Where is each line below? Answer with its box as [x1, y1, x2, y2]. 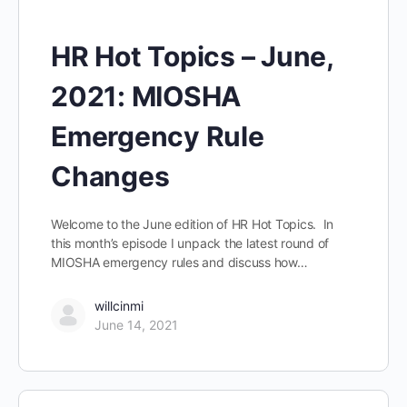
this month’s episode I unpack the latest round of [51, 235, 330, 252]
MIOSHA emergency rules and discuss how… [51, 254, 308, 271]
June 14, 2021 [94, 317, 178, 333]
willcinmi [94, 298, 144, 314]
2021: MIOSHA [51, 80, 242, 114]
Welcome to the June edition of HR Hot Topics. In [51, 216, 334, 233]
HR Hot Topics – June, [51, 40, 333, 74]
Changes [51, 160, 170, 194]
